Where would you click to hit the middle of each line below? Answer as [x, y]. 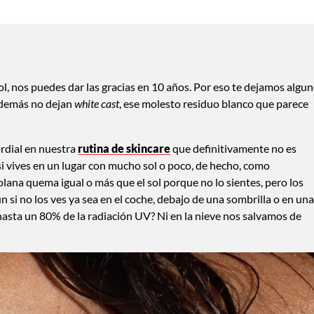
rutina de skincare [124, 148]
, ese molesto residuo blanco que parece [214, 103]
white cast [97, 103]
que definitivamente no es [233, 148]
